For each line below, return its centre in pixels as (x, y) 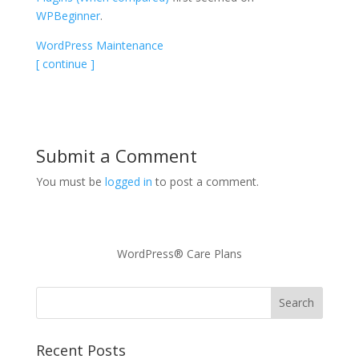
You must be (70, 181)
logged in (128, 181)
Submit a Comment (116, 155)
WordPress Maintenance (99, 45)
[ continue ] (65, 63)
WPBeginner (68, 15)
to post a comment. (205, 181)
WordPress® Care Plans (179, 253)
